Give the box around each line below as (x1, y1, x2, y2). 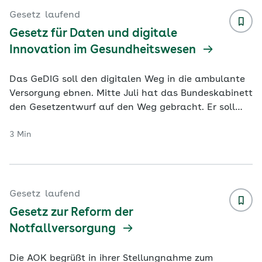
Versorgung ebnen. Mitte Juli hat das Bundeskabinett (9, 89, 253, 98)
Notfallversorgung (9, 223, 119, 235)
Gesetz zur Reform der (9, 207, 133, 219)
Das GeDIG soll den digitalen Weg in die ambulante (9, 75, 245, 84)
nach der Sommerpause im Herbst (9, 117, 163, 126)
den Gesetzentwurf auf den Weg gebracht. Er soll (9, 103, 235, 112)
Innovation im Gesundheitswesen (9, 44, 199, 56)
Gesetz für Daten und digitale (9, 28, 177, 40)
